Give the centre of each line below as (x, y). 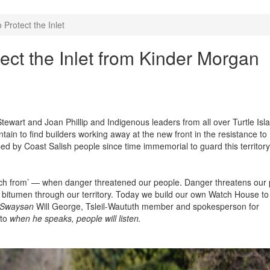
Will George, (60, 206)
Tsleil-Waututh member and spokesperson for (172, 206)
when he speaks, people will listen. (77, 218)
